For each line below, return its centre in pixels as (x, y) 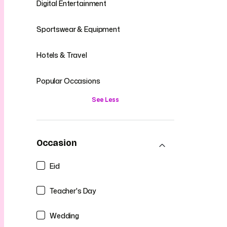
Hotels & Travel (62, 55)
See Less (105, 100)
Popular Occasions (68, 81)
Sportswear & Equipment (78, 29)
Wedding (65, 215)
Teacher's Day (73, 191)
